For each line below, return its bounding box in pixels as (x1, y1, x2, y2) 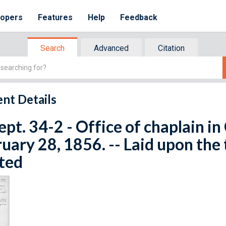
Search (40, 43, 65, 53)
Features (38, 13, 73, 22)
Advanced (94, 43, 129, 53)
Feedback (120, 13, 158, 22)
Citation (158, 43, 185, 53)
